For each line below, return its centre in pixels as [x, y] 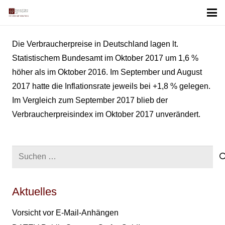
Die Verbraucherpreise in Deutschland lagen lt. [95, 44]
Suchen [25, 152]
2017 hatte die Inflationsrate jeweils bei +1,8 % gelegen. [111, 86]
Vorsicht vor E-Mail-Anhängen [65, 212]
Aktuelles [34, 191]
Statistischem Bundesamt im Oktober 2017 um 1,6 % [105, 58]
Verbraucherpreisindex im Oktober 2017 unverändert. [106, 114]
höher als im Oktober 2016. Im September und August [107, 72]
